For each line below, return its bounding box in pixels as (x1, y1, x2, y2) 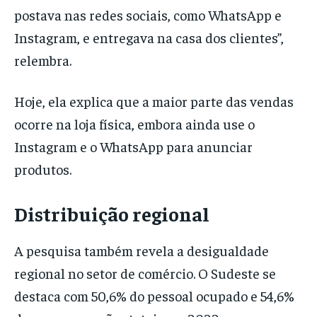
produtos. (14, 160, 74, 178)
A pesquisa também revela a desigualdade (14, 241, 269, 260)
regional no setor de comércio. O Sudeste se (14, 264, 276, 282)
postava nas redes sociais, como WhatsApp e (14, 6, 282, 24)
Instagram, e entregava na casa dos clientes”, (14, 28, 284, 47)
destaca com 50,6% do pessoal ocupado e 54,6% (14, 287, 294, 305)
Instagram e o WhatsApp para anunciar (14, 137, 253, 156)
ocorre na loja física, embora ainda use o (14, 115, 255, 133)
